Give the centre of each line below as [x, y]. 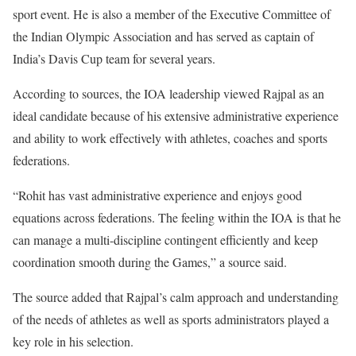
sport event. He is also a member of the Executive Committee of [172, 14]
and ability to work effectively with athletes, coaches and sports [170, 137]
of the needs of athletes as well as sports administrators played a [171, 319]
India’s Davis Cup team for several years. [114, 58]
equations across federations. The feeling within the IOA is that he [177, 217]
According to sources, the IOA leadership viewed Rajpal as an [168, 93]
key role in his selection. [73, 341]
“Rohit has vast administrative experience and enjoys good [157, 195]
